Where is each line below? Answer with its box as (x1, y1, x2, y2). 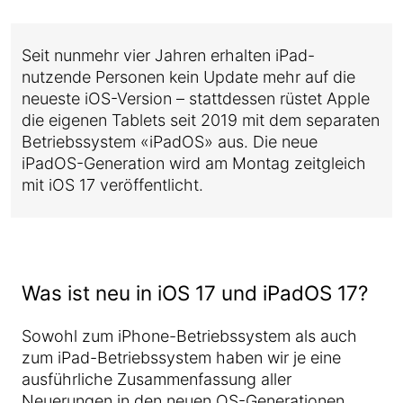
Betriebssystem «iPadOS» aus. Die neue (22, 132, 318, 151)
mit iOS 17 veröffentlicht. (22, 175, 203, 194)
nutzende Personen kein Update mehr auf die (22, 67, 355, 86)
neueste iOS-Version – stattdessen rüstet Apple (22, 89, 370, 108)
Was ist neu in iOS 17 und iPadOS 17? (22, 281, 368, 305)
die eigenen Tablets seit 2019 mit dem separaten (22, 111, 380, 130)
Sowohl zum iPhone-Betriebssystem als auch (22, 327, 357, 345)
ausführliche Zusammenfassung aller (22, 370, 291, 389)
